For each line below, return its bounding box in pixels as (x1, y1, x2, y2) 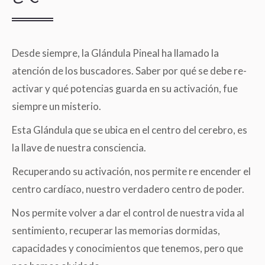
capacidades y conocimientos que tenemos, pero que (12, 242, 243, 254)
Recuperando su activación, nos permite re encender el (12, 165, 251, 177)
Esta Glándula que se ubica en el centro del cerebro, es (12, 124, 247, 136)
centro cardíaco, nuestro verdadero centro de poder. (12, 183, 244, 195)
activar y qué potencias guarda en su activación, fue (12, 82, 238, 95)
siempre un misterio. (12, 100, 101, 112)
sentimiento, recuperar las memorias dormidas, (12, 224, 220, 237)
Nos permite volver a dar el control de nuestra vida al (12, 206, 244, 219)
